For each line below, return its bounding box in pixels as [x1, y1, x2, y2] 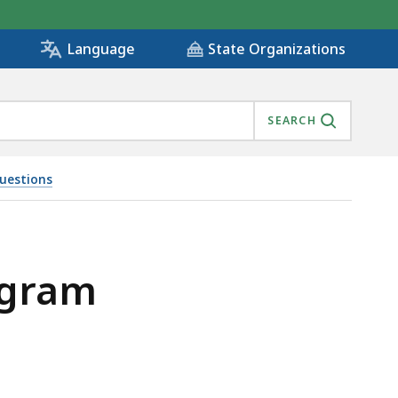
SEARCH [267, 113, 316, 129]
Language [67, 39, 135, 60]
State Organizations [208, 39, 346, 60]
